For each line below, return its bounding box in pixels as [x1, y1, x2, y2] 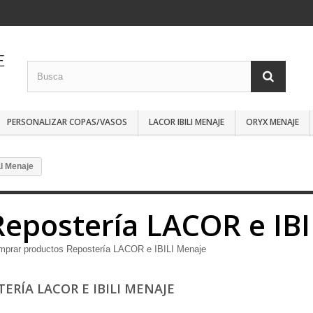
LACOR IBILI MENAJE [149, 116, 224, 128]
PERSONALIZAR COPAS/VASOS [7, 116, 127, 128]
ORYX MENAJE [246, 116, 299, 128]
